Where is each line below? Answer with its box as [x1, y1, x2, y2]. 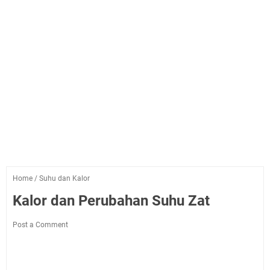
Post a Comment [13, 221, 68, 229]
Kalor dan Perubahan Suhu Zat [13, 192, 210, 209]
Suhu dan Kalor [39, 174, 90, 183]
